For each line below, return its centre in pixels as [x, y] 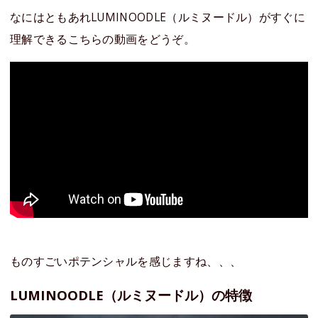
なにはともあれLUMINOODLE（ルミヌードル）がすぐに [158, 17]
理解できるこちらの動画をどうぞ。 [103, 39]
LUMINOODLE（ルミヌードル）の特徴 [131, 295]
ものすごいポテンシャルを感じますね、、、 [126, 262]
